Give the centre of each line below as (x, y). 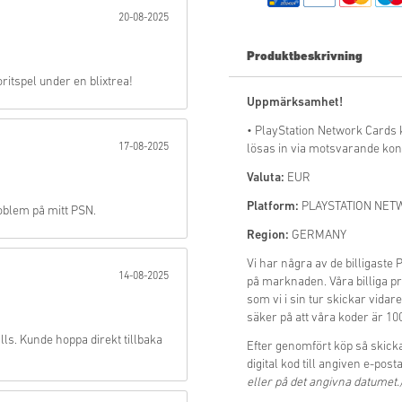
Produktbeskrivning (305, 57)
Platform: (273, 207)
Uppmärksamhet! (295, 103)
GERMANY (318, 236)
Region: (268, 236)
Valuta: (266, 179)
